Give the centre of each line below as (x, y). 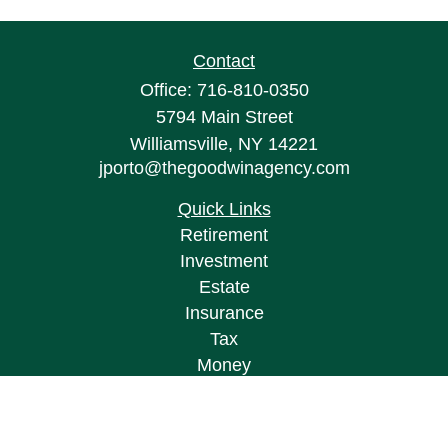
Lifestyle (224, 391)
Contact (224, 61)
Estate (224, 287)
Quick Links (224, 209)
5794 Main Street (224, 117)
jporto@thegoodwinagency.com (224, 168)
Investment (224, 261)
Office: (168, 90)
